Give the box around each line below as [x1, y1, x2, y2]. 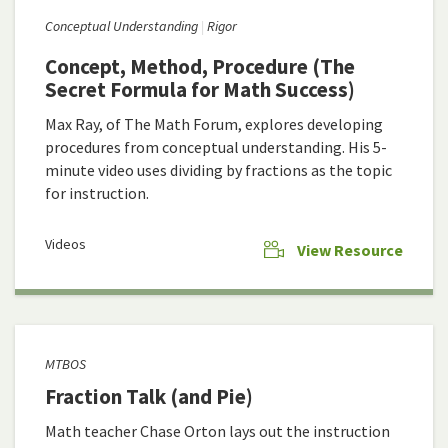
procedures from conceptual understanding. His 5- [45, 137, 387, 158]
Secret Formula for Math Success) [45, 76, 355, 104]
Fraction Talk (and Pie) [45, 383, 253, 411]
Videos [45, 235, 86, 254]
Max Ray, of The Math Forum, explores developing [45, 114, 383, 135]
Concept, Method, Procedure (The [45, 53, 355, 81]
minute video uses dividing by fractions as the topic [45, 160, 392, 181]
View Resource [296, 240, 403, 261]
